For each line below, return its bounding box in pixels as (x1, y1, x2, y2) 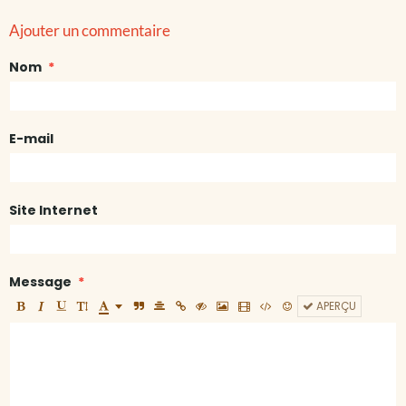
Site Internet (9, 201, 98, 220)
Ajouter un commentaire (9, 21, 170, 41)
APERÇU (314, 299, 356, 314)
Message (9, 273, 72, 292)
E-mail (9, 130, 53, 149)
